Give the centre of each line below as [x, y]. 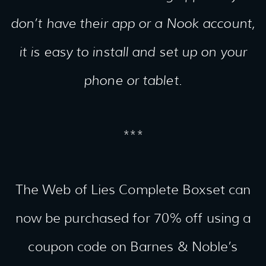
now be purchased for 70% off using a [133, 218]
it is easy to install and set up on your [133, 52]
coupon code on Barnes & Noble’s [133, 247]
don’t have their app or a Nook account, [133, 23]
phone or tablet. [133, 80]
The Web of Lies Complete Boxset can [133, 190]
